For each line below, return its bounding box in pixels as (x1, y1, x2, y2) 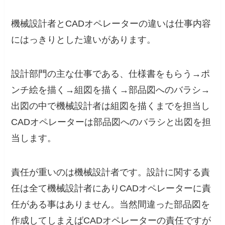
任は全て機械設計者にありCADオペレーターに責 (11, 183, 211, 193)
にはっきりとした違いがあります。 (11, 35, 156, 45)
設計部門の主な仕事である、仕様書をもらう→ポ (11, 69, 210, 79)
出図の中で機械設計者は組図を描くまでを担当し (11, 101, 210, 111)
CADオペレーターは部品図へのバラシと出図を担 (11, 117, 211, 128)
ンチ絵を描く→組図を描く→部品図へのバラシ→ (11, 85, 210, 95)
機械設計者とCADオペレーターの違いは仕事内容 (11, 19, 211, 29)
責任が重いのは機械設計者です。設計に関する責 (11, 167, 210, 177)
